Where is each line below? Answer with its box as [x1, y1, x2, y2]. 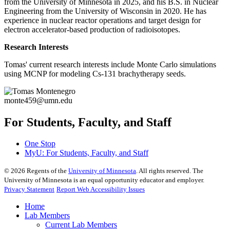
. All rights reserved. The [136, 167, 203, 175]
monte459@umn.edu [4, 95, 72, 105]
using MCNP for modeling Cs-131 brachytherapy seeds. [4, 69, 188, 78]
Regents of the [25, 167, 68, 175]
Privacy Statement [4, 185, 54, 194]
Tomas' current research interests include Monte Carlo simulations [4, 60, 216, 69]
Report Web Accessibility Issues [56, 185, 145, 194]
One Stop [25, 139, 55, 148]
